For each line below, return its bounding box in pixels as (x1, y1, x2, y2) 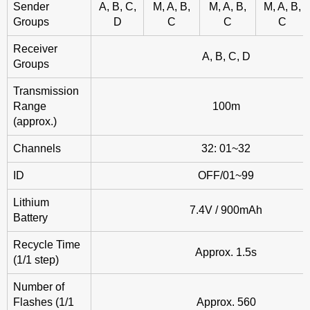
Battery (13, 212, 48, 224)
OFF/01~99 (198, 170, 254, 182)
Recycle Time (13, 239, 80, 251)
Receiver (13, 43, 57, 55)
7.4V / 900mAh (190, 204, 262, 217)
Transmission (13, 85, 79, 98)
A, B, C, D (201, 51, 250, 63)
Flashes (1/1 (13, 296, 74, 309)
